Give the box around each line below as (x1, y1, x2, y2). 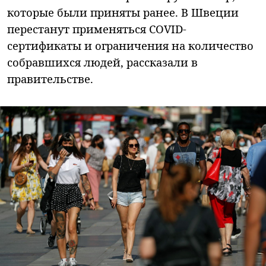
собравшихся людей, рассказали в (7, 55, 198, 70)
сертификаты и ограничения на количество (7, 38, 254, 53)
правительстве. (7, 71, 93, 87)
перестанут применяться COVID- (7, 21, 186, 37)
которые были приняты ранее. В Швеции (7, 5, 239, 20)
